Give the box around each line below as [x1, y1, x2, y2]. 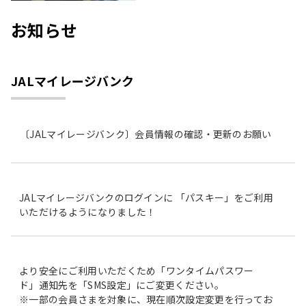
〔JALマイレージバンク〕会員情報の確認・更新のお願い [20, 126, 272, 141]
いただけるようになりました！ [19, 204, 156, 219]
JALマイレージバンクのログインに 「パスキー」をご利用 [19, 190, 273, 204]
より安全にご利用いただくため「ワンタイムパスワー [19, 263, 254, 277]
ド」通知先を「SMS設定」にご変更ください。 [19, 277, 225, 292]
